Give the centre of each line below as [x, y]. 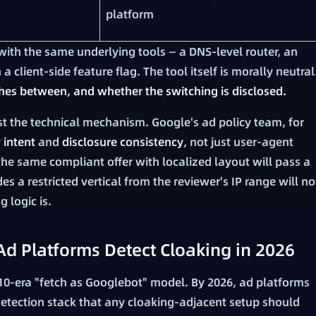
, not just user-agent [238, 142]
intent [19, 142]
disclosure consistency [123, 142]
